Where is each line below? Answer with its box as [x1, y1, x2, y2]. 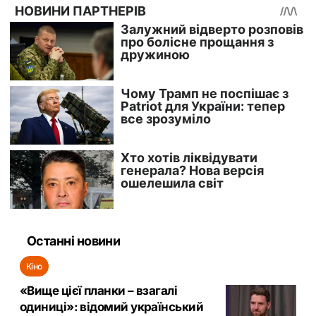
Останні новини [27, 233, 121, 249]
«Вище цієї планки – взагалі [20, 284, 178, 298]
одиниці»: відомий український [20, 300, 204, 315]
